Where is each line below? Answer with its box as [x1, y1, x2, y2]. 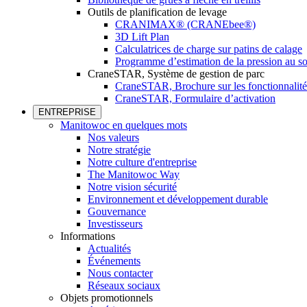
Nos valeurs [88, 132, 139, 143]
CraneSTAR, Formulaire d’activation [115, 93, 275, 104]
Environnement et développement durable [88, 193, 268, 205]
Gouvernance [88, 206, 146, 217]
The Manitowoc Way [88, 169, 180, 180]
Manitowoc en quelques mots [60, 119, 187, 131]
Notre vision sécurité [88, 181, 177, 193]
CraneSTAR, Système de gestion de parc [88, 68, 265, 79]
